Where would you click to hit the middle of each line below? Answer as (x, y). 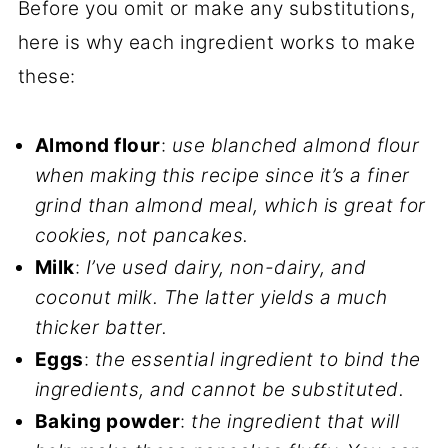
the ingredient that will (295, 421)
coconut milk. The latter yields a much (211, 297)
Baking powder (107, 421)
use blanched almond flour (295, 145)
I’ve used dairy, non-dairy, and (226, 267)
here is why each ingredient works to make (216, 42)
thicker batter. (101, 327)
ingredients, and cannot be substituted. (219, 389)
